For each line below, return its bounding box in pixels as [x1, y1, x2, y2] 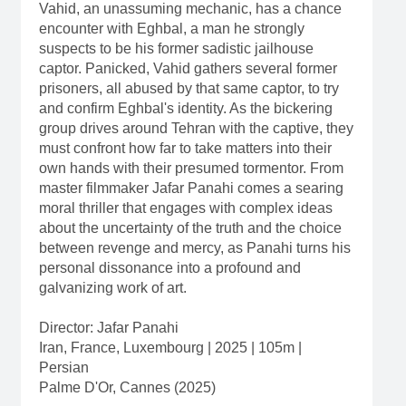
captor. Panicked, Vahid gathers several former [38, 61, 337, 77]
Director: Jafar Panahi [38, 320, 179, 336]
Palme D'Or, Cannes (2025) [38, 380, 216, 396]
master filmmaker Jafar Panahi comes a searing [38, 180, 343, 197]
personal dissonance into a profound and [38, 260, 301, 276]
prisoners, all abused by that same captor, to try [38, 81, 339, 97]
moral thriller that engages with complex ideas [38, 200, 333, 217]
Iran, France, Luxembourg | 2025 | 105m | [38, 340, 302, 356]
